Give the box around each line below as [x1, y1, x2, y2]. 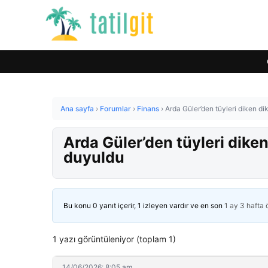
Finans [137, 104, 159, 113]
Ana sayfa [60, 104, 94, 113]
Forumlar [100, 104, 131, 113]
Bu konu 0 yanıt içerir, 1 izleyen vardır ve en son [63, 201, 224, 210]
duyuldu [63, 148, 124, 166]
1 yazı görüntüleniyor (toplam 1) [53, 234, 176, 244]
